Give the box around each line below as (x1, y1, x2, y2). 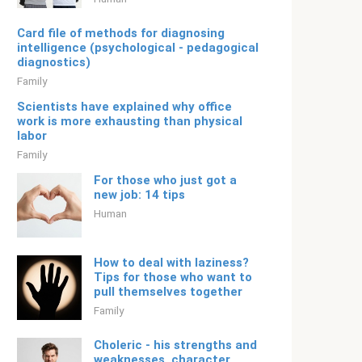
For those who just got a (94, 173, 237, 187)
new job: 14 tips (94, 187, 185, 202)
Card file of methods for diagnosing (17, 26, 225, 40)
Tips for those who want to (94, 270, 252, 284)
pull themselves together (94, 284, 242, 299)
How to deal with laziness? (94, 255, 249, 270)
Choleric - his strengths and (94, 338, 257, 352)
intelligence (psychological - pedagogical (17, 40, 259, 55)
